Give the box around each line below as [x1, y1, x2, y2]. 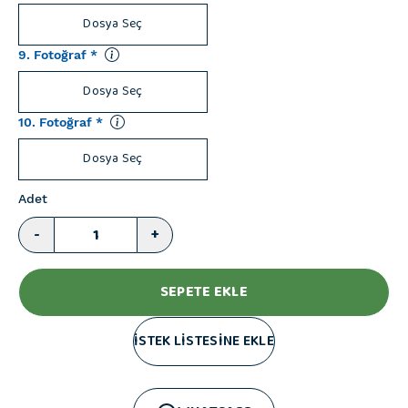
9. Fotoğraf [18, 47, 87, 62]
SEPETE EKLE [159, 279, 249, 305]
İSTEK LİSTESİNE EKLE [134, 328, 274, 354]
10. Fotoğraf [18, 115, 92, 129]
